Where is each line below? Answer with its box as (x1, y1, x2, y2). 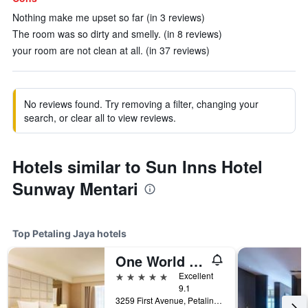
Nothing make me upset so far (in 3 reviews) (12, 10, 205, 24)
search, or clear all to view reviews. (24, 111, 176, 124)
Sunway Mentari (12, 177, 138, 200)
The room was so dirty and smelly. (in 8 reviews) (12, 27, 222, 41)
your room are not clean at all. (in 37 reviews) (12, 43, 210, 57)
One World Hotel (189, 251, 203, 271)
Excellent (179, 269, 213, 281)
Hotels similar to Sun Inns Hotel (12, 155, 263, 178)
